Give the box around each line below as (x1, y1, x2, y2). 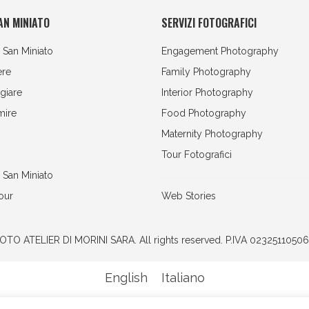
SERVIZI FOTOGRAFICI (161, 14, 257, 31)
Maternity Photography (161, 128, 263, 139)
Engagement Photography (161, 46, 279, 57)
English (104, 270, 148, 286)
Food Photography (161, 108, 246, 119)
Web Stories (161, 190, 216, 202)
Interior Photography (161, 87, 253, 98)
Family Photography (161, 66, 251, 77)
